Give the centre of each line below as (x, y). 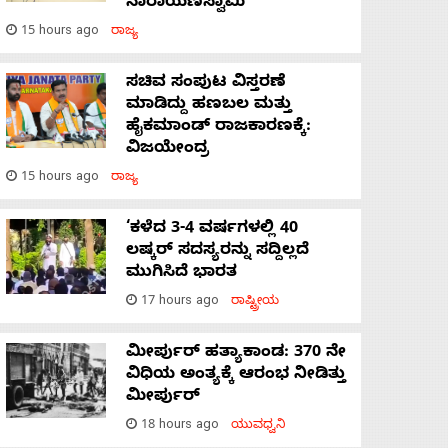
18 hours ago (184, 427)
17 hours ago (184, 303)
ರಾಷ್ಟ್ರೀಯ (255, 303)
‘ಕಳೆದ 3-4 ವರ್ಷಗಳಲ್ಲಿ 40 (212, 230)
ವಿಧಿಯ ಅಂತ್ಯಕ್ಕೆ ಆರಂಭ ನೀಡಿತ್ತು (236, 376)
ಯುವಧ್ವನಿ (258, 427)
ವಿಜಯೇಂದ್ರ (167, 150)
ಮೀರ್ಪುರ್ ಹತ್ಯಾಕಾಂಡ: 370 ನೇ (236, 354)
